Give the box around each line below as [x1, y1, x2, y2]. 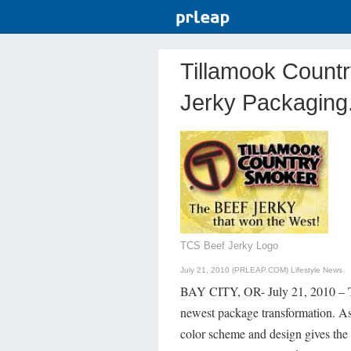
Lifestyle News [291, 266, 342, 275]
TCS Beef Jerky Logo [180, 240, 278, 252]
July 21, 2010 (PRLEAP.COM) [180, 266, 291, 275]
